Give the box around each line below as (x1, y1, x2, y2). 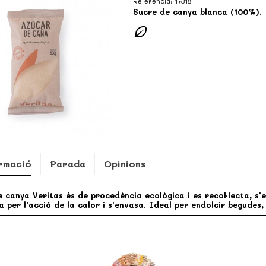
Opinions (103, 157, 145, 170)
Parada (49, 157, 85, 170)
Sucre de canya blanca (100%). (133, 6, 262, 17)
